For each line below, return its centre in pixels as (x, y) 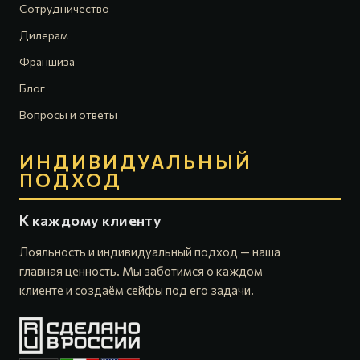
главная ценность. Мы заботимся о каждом (141, 271)
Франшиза (47, 61)
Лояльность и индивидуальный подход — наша (150, 252)
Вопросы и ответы (68, 115)
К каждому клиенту (91, 220)
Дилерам (44, 35)
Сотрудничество (64, 8)
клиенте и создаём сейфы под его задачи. (137, 290)
